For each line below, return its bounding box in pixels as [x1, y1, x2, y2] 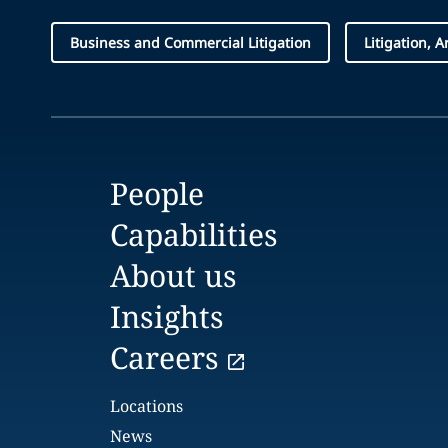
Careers [110, 337, 220, 378]
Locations [110, 395, 184, 417]
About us [110, 255, 238, 296]
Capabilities [110, 214, 279, 255]
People [110, 173, 205, 214]
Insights [110, 296, 225, 337]
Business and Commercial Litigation [70, 33, 311, 52]
